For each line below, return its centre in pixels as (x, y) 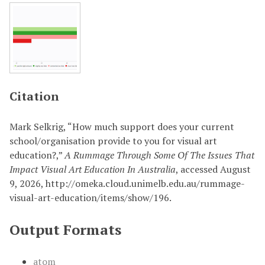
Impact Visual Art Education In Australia (93, 169)
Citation (34, 96)
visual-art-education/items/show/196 (89, 198)
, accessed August (213, 169)
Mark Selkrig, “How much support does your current (122, 127)
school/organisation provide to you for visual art (113, 141)
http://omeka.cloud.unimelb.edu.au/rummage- (145, 183)
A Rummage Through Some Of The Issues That (159, 155)
